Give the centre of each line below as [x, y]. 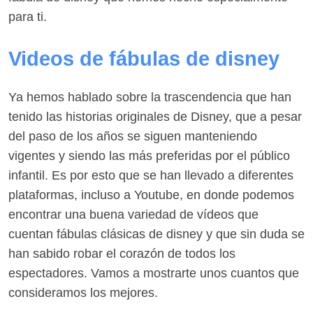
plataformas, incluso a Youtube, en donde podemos [151, 195]
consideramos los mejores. [83, 292]
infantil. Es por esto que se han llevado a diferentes [151, 175]
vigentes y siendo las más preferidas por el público [149, 155]
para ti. [28, 16]
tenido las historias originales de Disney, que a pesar [155, 116]
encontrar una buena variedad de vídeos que [133, 214]
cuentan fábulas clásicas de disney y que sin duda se [156, 234]
